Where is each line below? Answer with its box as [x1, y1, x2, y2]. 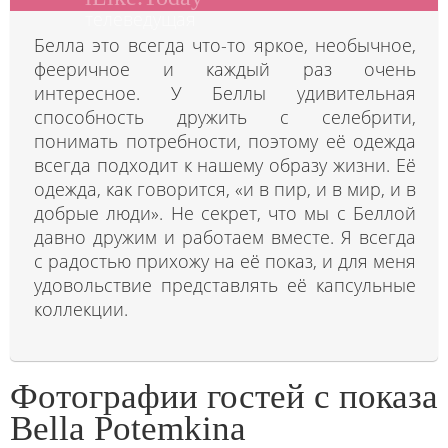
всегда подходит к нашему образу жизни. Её [34, 153, 416, 177]
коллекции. [34, 297, 128, 321]
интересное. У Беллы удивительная [34, 81, 416, 105]
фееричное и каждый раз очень [34, 57, 416, 81]
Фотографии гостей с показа [10, 377, 438, 416]
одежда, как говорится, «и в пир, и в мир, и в [34, 177, 416, 201]
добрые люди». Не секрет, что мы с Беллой [34, 201, 416, 225]
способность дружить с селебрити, [34, 105, 416, 129]
